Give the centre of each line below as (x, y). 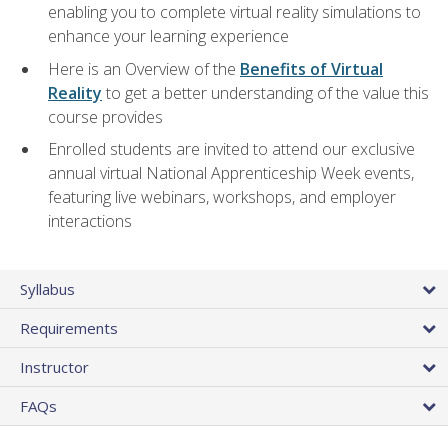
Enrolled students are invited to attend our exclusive (231, 149)
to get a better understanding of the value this (265, 92)
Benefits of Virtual (311, 68)
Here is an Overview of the (144, 68)
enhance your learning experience (168, 36)
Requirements (69, 327)
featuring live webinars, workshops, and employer (222, 197)
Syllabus (47, 288)
